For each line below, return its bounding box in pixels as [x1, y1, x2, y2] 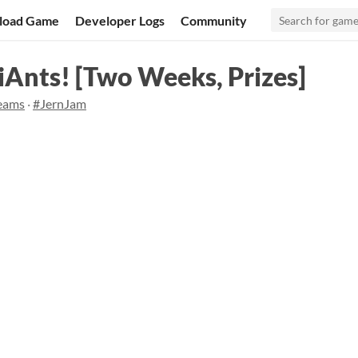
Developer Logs [75, 12, 165, 28]
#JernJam [33, 96, 86, 111]
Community [181, 12, 248, 28]
